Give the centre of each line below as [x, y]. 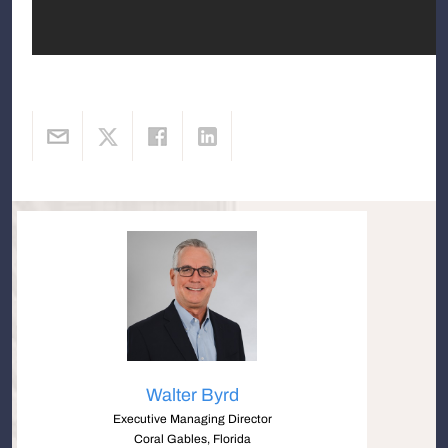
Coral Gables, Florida [192, 439]
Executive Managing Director [192, 419]
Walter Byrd [192, 395]
